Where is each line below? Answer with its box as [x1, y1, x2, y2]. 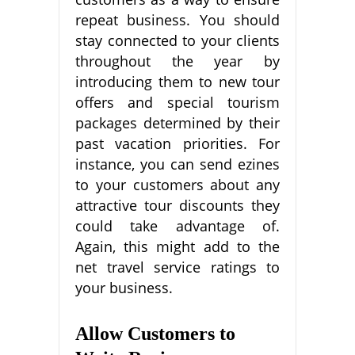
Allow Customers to [75, 323, 235, 344]
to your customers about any [75, 174, 280, 194]
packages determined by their [75, 113, 280, 132]
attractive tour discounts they [75, 195, 280, 215]
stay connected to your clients [75, 30, 280, 50]
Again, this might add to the [75, 236, 280, 256]
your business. [75, 277, 173, 297]
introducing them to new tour [75, 71, 280, 91]
